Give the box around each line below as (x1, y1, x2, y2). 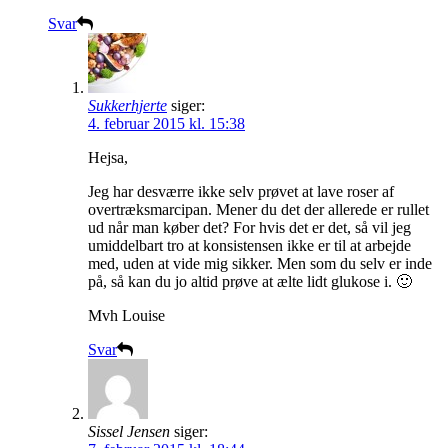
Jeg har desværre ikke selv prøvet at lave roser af (88, 183, 394, 201)
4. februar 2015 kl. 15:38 (88, 115, 245, 133)
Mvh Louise (88, 307, 165, 325)
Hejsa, (88, 149, 128, 167)
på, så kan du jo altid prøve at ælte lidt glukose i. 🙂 (88, 273, 412, 291)
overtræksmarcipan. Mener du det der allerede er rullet (88, 201, 429, 219)
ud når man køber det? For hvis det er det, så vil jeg (88, 219, 411, 237)
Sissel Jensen (88, 423, 170, 441)
